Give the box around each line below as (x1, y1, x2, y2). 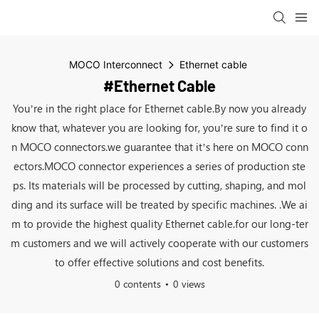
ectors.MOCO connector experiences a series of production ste (14, 159, 305, 173)
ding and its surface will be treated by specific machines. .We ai (11, 197, 308, 211)
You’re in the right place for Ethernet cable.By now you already (13, 101, 306, 115)
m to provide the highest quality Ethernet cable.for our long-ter (11, 216, 308, 231)
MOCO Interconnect (68, 58, 162, 70)
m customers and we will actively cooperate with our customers (11, 236, 308, 250)
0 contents (114, 277, 161, 291)
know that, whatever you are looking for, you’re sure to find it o (11, 120, 308, 135)
